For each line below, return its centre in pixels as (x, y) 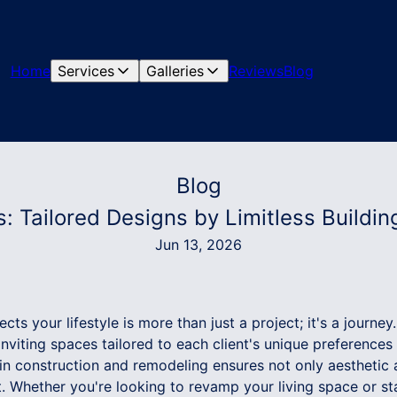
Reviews (256, 71)
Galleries (175, 71)
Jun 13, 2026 (198, 245)
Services (86, 71)
